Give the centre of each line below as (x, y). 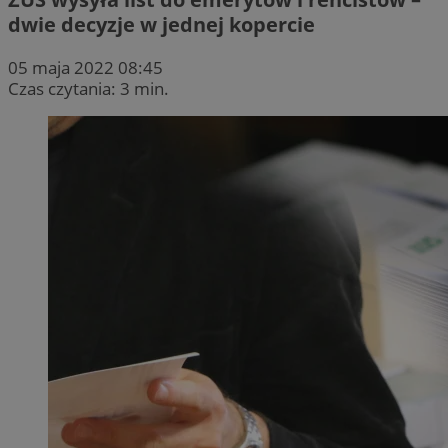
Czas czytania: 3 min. (88, 88)
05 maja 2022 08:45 (85, 67)
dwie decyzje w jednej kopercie (161, 24)
